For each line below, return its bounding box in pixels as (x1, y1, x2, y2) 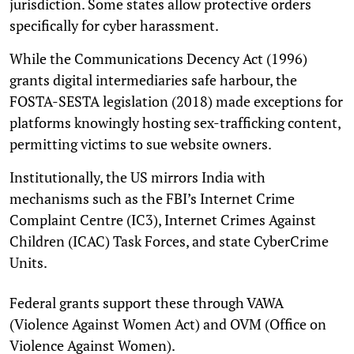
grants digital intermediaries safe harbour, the (9, 70, 297, 89)
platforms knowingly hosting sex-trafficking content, (9, 112, 341, 132)
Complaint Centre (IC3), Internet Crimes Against (9, 209, 316, 229)
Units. (9, 252, 47, 272)
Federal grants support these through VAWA (9, 292, 284, 312)
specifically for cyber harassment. (9, 15, 219, 35)
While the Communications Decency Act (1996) (9, 48, 307, 68)
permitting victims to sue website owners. (9, 134, 272, 153)
